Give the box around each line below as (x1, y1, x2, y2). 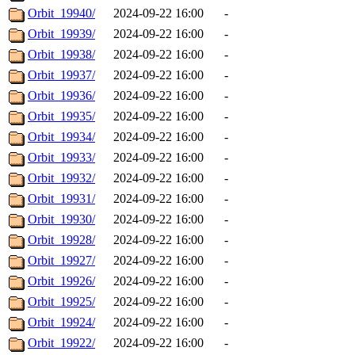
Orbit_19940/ (28, 6, 95, 21)
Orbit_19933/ (28, 151, 95, 165)
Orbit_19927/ (28, 254, 95, 268)
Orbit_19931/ (28, 192, 95, 206)
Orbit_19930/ (28, 212, 95, 227)
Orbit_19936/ (28, 89, 95, 103)
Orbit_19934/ (28, 130, 95, 144)
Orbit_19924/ (28, 315, 95, 330)
